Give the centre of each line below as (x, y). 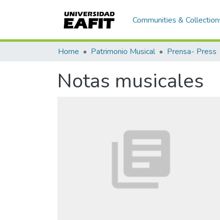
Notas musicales (131, 81)
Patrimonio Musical (123, 52)
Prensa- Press (192, 52)
